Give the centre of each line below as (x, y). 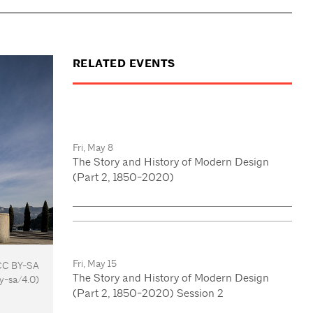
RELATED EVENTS (124, 64)
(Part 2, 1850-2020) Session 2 (148, 293)
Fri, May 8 (93, 147)
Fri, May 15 (94, 263)
